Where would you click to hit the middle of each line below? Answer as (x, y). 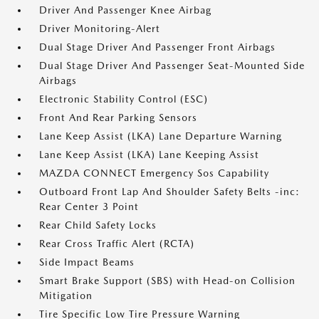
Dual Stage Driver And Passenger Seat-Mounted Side (172, 66)
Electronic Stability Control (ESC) (124, 99)
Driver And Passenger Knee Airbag (125, 10)
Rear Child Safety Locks (98, 225)
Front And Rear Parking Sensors (118, 117)
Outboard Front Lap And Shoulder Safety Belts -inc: (169, 192)
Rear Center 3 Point (89, 206)
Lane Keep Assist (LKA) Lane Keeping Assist (149, 155)
